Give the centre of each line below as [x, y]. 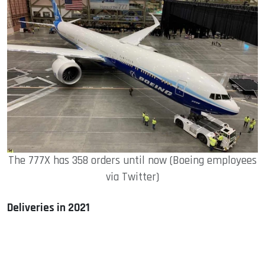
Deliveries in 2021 [49, 208]
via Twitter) [132, 177]
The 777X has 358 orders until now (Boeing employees [132, 161]
